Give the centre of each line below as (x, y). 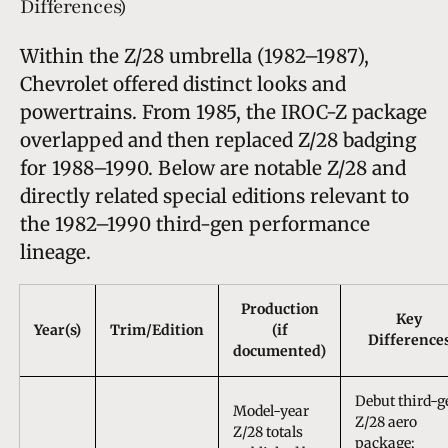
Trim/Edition (157, 329)
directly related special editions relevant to (214, 195)
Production (279, 308)
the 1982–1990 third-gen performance (195, 223)
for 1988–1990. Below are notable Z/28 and (213, 167)
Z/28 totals (268, 431)
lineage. (55, 251)
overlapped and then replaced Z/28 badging (218, 139)
